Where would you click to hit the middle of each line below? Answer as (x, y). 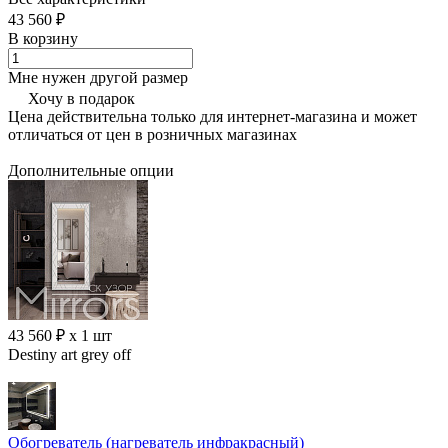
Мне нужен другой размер (98, 77)
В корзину (43, 38)
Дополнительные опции (91, 171)
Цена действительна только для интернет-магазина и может (212, 116)
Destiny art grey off (69, 355)
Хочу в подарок (81, 98)
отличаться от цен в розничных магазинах (152, 134)
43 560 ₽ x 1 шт (60, 336)
